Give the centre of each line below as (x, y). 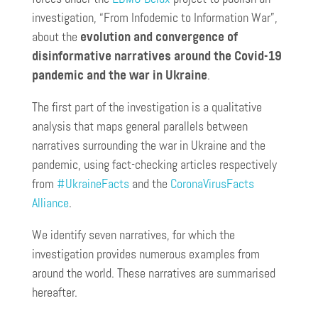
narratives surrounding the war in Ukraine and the (149, 145)
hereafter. (55, 292)
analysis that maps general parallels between (140, 126)
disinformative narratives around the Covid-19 (157, 56)
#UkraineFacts (93, 183)
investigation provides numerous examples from (146, 254)
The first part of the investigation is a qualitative (147, 107)
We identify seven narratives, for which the (133, 235)
